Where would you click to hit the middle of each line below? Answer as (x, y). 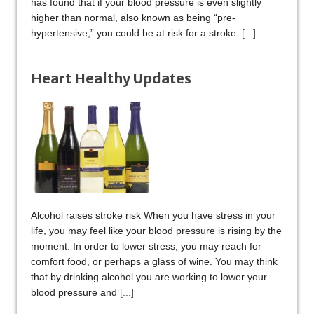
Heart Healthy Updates (111, 78)
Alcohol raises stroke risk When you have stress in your (153, 216)
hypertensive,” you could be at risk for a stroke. (136, 33)
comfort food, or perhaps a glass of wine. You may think (154, 262)
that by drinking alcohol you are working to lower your (149, 277)
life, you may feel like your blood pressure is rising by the (156, 231)
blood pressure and (75, 293)
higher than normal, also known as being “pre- (133, 18)
